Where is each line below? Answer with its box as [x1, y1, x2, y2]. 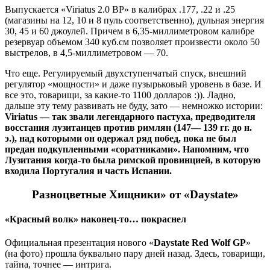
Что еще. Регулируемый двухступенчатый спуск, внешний [5, 68, 246, 79]
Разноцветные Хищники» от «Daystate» [31, 187, 239, 201]
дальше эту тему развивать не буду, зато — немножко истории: [5, 101, 263, 111]
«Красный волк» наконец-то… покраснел [5, 214, 186, 225]
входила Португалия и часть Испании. [5, 166, 172, 177]
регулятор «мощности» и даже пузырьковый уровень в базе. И [5, 79, 262, 90]
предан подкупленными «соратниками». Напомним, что [5, 144, 249, 155]
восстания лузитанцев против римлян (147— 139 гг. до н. [5, 122, 252, 133]
